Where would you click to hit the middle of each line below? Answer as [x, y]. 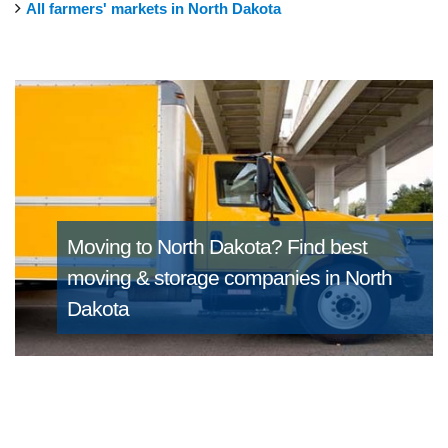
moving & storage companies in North [229, 277]
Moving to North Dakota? [176, 246]
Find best [326, 246]
